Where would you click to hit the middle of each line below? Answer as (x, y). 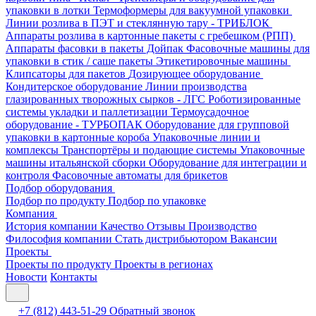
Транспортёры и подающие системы (151, 150)
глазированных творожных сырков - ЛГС (107, 99)
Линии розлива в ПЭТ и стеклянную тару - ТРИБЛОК (139, 23)
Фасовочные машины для (248, 48)
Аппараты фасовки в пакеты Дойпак (96, 48)
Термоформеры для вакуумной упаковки (193, 10)
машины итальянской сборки (77, 163)
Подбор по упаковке (157, 201)
